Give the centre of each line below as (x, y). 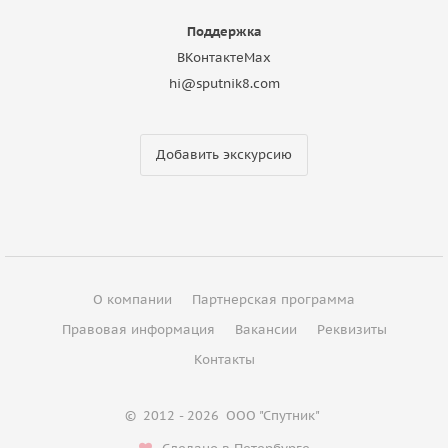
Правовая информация (138, 329)
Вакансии (265, 329)
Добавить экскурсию (224, 154)
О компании (132, 299)
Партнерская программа (273, 299)
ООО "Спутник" (273, 415)
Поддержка (224, 31)
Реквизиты (351, 329)
